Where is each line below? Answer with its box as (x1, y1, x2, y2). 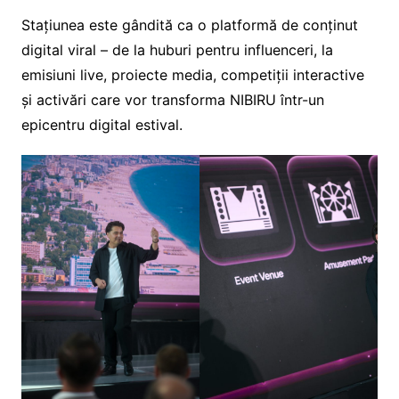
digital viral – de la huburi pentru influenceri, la (20, 40, 333, 59)
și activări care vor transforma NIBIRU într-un (20, 90, 324, 109)
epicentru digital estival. (20, 115, 183, 134)
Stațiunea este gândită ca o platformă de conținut (20, 15, 358, 34)
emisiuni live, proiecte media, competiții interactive (20, 65, 364, 84)
